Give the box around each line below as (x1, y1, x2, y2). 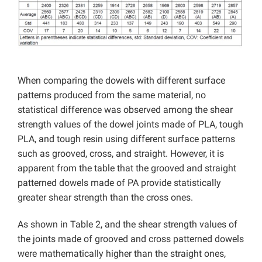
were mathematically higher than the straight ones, (18, 248, 226, 259)
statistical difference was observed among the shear (18, 104, 233, 115)
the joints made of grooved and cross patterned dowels (18, 233, 244, 244)
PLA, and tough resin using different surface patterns (18, 133, 235, 144)
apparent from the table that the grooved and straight (18, 163, 236, 174)
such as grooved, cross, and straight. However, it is (18, 148, 224, 159)
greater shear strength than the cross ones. (18, 192, 193, 203)
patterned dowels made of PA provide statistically (18, 177, 221, 188)
